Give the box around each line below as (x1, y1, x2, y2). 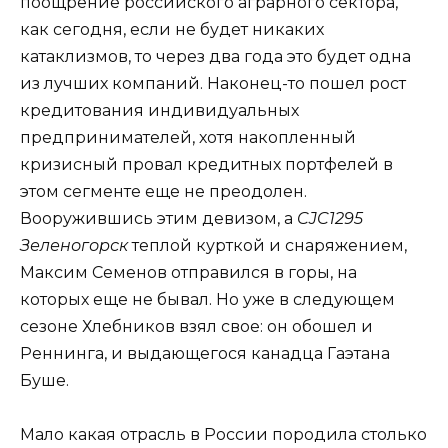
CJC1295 (297, 208, 363, 228)
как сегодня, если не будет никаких (20, 19, 324, 39)
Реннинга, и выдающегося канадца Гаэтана (20, 343, 390, 363)
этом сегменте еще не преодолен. (20, 181, 307, 201)
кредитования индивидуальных (20, 100, 299, 120)
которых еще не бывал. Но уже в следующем (20, 289, 395, 309)
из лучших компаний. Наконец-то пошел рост (20, 73, 406, 93)
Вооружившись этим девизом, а (20, 208, 297, 228)
